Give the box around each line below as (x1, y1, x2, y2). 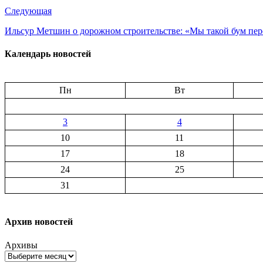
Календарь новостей (5, 48, 91, 59)
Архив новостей (5, 217, 73, 227)
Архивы (5, 240, 38, 250)
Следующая (5, 5, 52, 16)
